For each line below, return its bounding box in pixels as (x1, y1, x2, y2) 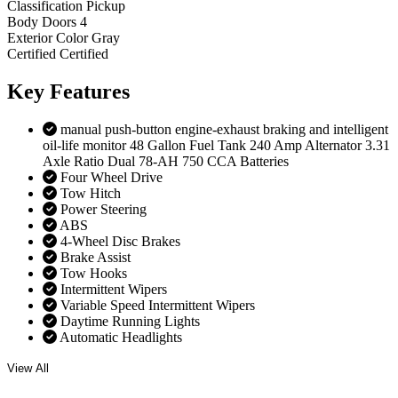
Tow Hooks (60, 265, 127, 281)
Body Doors (7, 13, 76, 29)
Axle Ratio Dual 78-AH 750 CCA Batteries (43, 153, 289, 169)
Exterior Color (7, 29, 88, 45)
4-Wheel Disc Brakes (60, 233, 180, 249)
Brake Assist (60, 249, 131, 265)
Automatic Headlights (60, 329, 182, 345)
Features (50, 79, 130, 103)
